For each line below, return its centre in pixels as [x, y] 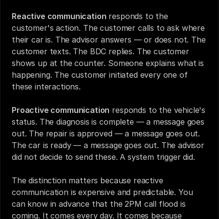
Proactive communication [61, 110]
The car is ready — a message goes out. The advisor [108, 145]
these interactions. [46, 87]
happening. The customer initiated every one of [100, 75]
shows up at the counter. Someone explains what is [108, 63]
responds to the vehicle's [158, 110]
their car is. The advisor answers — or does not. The [109, 40]
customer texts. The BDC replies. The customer [100, 51]
